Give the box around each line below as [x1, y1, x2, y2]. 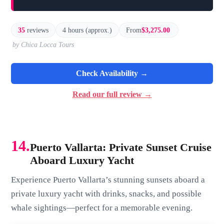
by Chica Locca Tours [12, 40, 74, 49]
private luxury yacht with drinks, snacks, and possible [11, 188, 202, 198]
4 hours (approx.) [62, 25, 112, 34]
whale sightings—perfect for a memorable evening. [11, 202, 193, 212]
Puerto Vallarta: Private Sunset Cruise [30, 141, 212, 154]
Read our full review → [72, 90, 152, 99]
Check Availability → [76, 69, 148, 78]
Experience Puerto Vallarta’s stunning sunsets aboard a [11, 174, 205, 184]
